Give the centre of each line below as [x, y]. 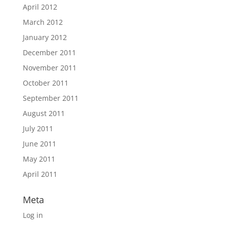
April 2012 [40, 7]
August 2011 [44, 113]
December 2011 [49, 52]
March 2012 [43, 22]
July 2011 [38, 128]
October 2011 [45, 83]
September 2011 [50, 98]
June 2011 [39, 144]
